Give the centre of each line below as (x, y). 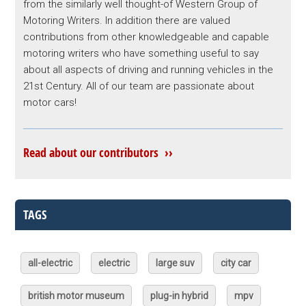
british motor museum (76, 296)
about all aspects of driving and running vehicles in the (149, 70)
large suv (176, 263)
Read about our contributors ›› (98, 153)
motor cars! (50, 102)
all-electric (51, 263)
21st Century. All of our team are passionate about (139, 86)
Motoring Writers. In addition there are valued (127, 20)
